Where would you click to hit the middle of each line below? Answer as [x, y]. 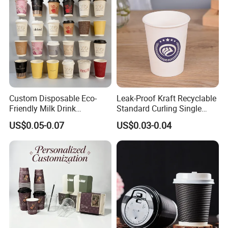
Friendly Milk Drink [43, 108]
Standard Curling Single [159, 108]
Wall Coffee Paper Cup [157, 118]
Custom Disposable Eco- [53, 98]
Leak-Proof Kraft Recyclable [166, 98]
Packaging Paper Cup [48, 118]
